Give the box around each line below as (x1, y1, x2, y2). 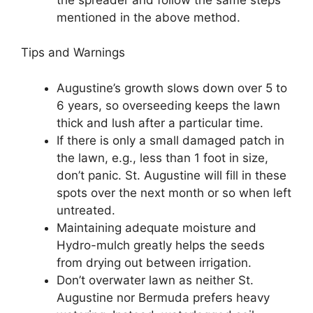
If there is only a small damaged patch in (57, 133, 284, 147)
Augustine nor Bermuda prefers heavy (57, 290, 270, 305)
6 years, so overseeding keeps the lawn (57, 98, 280, 112)
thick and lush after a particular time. (57, 115, 263, 130)
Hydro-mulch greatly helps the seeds (57, 238, 265, 252)
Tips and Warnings (21, 45, 125, 60)
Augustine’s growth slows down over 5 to (57, 80, 287, 95)
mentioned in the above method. (57, 10, 240, 24)
